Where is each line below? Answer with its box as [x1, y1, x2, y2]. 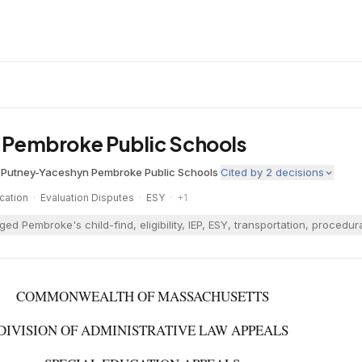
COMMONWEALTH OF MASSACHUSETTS [15, 287, 269, 305]
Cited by [221, 166, 266, 179]
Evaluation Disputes [40, 192, 134, 204]
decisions [276, 166, 324, 179]
